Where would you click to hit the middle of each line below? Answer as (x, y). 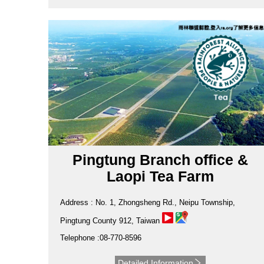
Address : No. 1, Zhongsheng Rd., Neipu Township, (148, 202)
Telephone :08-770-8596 (101, 237)
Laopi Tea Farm (160, 176)
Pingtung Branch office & (160, 159)
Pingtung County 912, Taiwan (111, 220)
